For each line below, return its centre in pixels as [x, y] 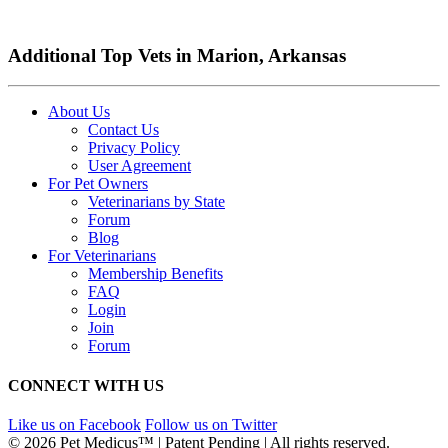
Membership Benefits [155, 274]
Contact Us [123, 130]
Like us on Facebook [74, 424]
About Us [79, 112]
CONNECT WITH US [86, 385]
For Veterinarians [102, 256]
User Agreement [139, 166]
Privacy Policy [134, 148]
